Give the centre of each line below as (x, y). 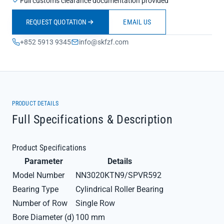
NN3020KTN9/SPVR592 (118, 175)
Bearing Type (35, 189)
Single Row (95, 203)
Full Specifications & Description (92, 119)
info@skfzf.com (104, 42)
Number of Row (40, 203)
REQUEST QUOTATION (56, 22)
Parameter (43, 161)
